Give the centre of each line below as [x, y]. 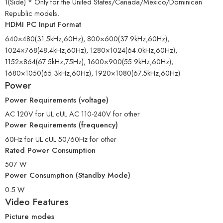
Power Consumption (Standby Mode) [68, 175]
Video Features [37, 202]
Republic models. [32, 13]
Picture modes [30, 216]
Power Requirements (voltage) [57, 100]
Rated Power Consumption [50, 150]
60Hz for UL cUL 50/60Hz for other [61, 139]
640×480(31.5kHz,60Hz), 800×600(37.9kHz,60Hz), [87, 38]
